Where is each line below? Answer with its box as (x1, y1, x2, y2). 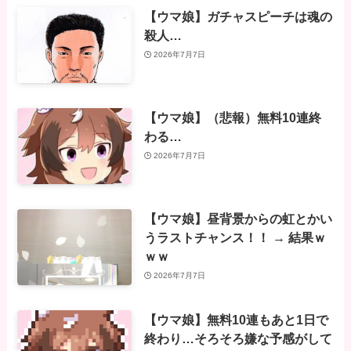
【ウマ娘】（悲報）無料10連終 (143, 110, 321, 125)
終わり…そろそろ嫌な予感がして (143, 331, 332, 346)
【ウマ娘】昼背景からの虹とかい (143, 212, 332, 226)
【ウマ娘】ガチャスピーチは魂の (143, 9, 332, 24)
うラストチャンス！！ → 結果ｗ (143, 230, 326, 245)
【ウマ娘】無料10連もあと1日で (143, 313, 328, 327)
